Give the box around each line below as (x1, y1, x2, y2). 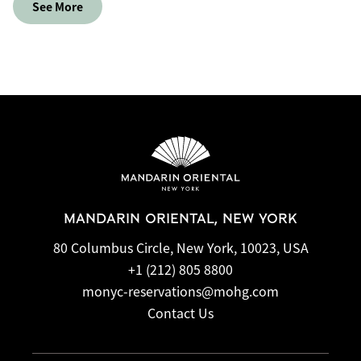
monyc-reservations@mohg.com (82, 280, 279, 301)
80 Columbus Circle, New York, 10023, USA (52, 237, 309, 257)
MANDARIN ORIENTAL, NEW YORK (64, 212, 297, 226)
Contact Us (147, 302, 214, 322)
